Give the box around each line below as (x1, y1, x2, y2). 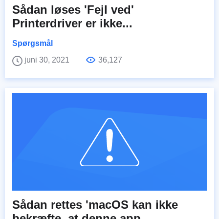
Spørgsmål (12, 39, 53, 48)
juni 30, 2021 (24, 56, 71, 65)
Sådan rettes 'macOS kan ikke (12, 198, 178, 212)
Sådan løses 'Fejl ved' (12, 3, 134, 17)
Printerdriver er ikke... (12, 17, 132, 30)
